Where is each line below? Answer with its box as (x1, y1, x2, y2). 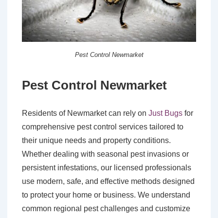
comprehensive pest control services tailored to (22, 122, 183, 131)
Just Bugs (148, 109, 182, 117)
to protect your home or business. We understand (22, 190, 190, 199)
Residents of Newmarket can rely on (22, 109, 148, 117)
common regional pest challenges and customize (22, 204, 190, 213)
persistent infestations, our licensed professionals (22, 163, 191, 172)
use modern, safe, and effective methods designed (22, 177, 195, 185)
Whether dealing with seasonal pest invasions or (22, 149, 189, 158)
